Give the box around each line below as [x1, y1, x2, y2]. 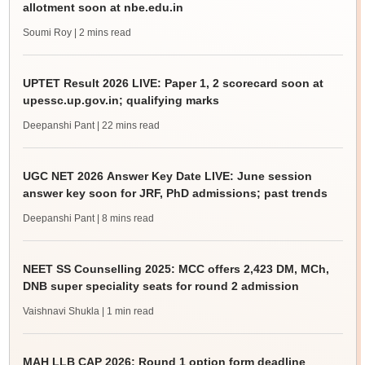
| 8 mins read [96, 213, 154, 224]
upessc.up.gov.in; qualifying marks [22, 94, 219, 107]
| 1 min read [101, 306, 154, 317]
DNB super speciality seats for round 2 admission [22, 279, 299, 292]
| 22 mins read [96, 120, 160, 131]
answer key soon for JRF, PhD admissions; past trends [22, 187, 328, 200]
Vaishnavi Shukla [22, 306, 99, 317]
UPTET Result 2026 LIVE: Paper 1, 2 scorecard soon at [22, 77, 323, 90]
